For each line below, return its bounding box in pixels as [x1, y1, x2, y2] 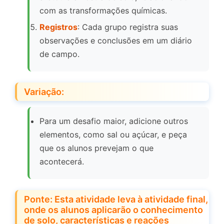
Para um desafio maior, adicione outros [39, 116, 188, 126]
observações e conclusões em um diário [39, 35, 192, 46]
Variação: [24, 86, 64, 97]
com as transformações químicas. [39, 5, 167, 16]
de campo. [39, 49, 79, 59]
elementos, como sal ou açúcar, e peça [39, 129, 187, 140]
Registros [39, 22, 77, 32]
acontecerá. [39, 156, 84, 167]
